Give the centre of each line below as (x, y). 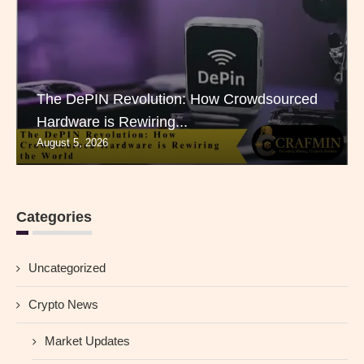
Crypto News (63, 305)
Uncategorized (67, 268)
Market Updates (87, 341)
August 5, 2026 (72, 143)
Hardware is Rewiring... (112, 122)
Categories (54, 217)
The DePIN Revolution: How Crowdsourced (177, 100)
